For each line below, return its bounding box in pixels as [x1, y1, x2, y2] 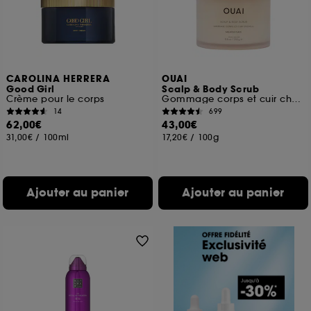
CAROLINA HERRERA [6, 73, 111, 85]
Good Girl [6, 83, 55, 96]
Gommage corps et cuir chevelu [292, 93, 301, 105]
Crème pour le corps [6, 93, 105, 105]
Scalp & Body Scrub [162, 83, 260, 96]
